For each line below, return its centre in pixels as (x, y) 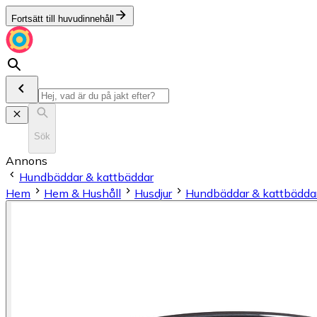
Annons (27, 160)
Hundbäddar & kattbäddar (86, 177)
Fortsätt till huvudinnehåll (63, 19)
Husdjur (153, 193)
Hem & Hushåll (82, 193)
